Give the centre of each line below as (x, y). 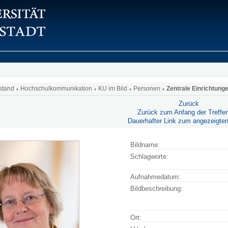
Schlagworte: (149, 157)
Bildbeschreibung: (156, 189)
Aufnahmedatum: (155, 177)
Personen (147, 88)
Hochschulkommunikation (56, 88)
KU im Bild (113, 88)
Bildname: (145, 145)
